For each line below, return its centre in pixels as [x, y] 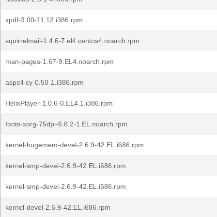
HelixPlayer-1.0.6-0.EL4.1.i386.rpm [59, 103]
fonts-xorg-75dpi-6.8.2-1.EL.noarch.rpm [66, 124]
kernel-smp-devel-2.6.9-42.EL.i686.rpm [66, 166]
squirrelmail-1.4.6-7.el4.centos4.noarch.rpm [72, 41]
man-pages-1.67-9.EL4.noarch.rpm [60, 62]
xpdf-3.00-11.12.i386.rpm [44, 20]
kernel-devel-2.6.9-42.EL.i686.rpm [58, 207]
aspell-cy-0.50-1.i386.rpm [45, 82]
